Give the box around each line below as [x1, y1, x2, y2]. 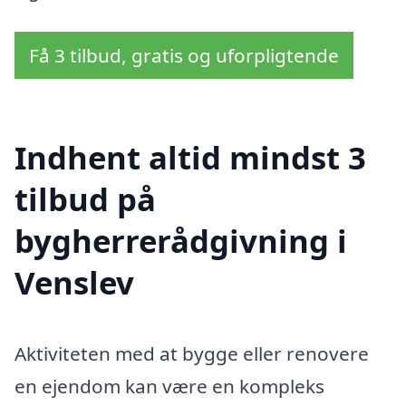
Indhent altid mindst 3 [14, 136, 366, 179]
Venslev [14, 261, 134, 304]
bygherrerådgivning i [14, 219, 347, 263]
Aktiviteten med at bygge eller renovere [14, 341, 369, 367]
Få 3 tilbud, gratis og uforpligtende [29, 42, 339, 68]
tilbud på [14, 178, 156, 221]
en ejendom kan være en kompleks [14, 373, 324, 400]
